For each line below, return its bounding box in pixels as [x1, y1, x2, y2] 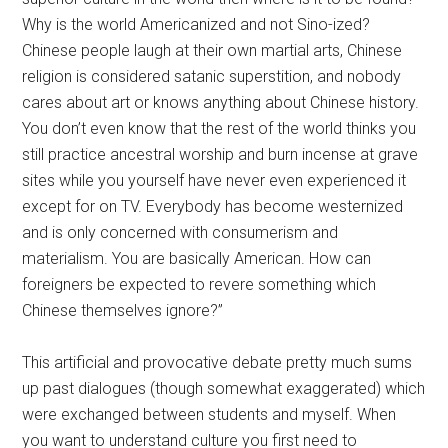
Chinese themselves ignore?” [22, 300, 224, 320]
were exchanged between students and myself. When [22, 404, 397, 424]
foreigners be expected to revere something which [22, 274, 377, 294]
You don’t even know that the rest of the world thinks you [22, 118, 417, 138]
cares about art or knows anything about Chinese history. [22, 92, 420, 112]
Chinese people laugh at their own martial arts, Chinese [22, 40, 403, 60]
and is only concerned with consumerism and [22, 222, 339, 242]
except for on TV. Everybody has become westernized [22, 196, 404, 216]
